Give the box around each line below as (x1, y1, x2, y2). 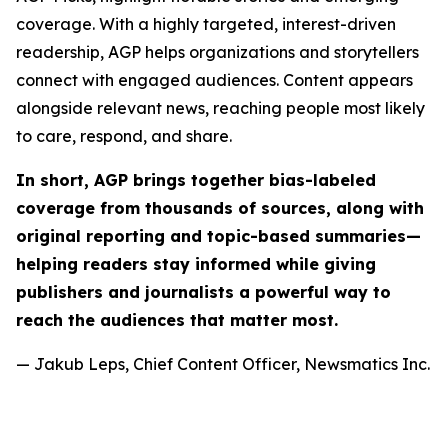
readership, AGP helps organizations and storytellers (16, 42, 419, 62)
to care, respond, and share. (16, 126, 232, 146)
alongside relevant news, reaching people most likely (16, 98, 425, 118)
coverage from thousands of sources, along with (16, 198, 424, 218)
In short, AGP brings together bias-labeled (16, 170, 376, 190)
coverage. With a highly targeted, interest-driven (16, 14, 396, 34)
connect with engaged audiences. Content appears (16, 70, 413, 90)
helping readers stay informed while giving (16, 254, 376, 274)
